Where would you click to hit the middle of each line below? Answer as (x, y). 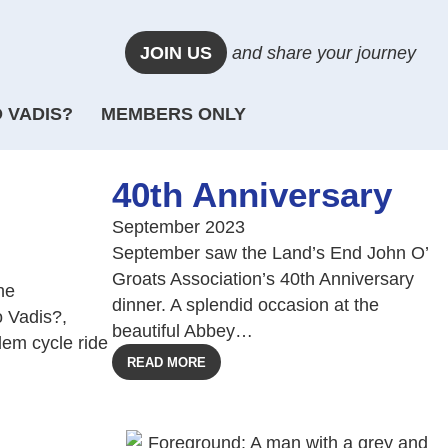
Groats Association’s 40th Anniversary (263, 279)
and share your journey (322, 52)
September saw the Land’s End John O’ (270, 253)
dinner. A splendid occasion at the (245, 305)
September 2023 (178, 227)
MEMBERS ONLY (173, 114)
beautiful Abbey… (182, 331)
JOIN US (176, 52)
